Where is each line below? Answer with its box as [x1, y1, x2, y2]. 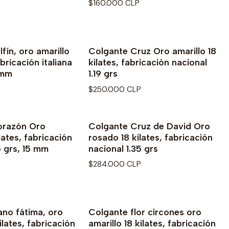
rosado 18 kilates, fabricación [88, 131, 213, 143]
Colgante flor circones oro [88, 206, 201, 217]
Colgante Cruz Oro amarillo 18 [88, 45, 216, 57]
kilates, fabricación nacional [88, 57, 207, 68]
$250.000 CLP [88, 84, 141, 95]
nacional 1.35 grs [88, 143, 158, 154]
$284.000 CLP [88, 158, 141, 169]
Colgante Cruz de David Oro [88, 120, 210, 131]
